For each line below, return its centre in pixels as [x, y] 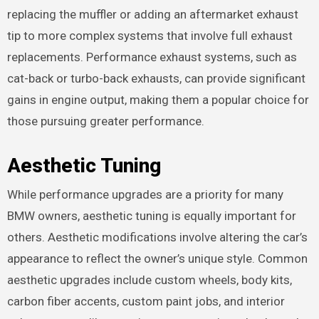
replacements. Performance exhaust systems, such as [152, 57]
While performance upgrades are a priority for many [145, 194]
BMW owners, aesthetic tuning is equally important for [151, 215]
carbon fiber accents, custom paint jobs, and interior [146, 301]
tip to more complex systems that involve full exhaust [150, 36]
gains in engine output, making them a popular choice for [158, 100]
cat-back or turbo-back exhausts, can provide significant [156, 79]
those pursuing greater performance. [105, 121]
